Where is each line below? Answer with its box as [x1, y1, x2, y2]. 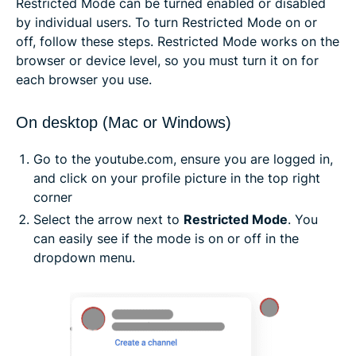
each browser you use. [16, 71, 152, 87]
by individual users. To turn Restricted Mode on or [16, 14, 317, 30]
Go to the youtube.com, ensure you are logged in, [33, 150, 333, 167]
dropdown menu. [33, 249, 135, 265]
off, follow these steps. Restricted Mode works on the [16, 33, 339, 49]
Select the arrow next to [33, 211, 184, 227]
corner [33, 188, 72, 205]
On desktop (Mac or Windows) [16, 113, 231, 131]
